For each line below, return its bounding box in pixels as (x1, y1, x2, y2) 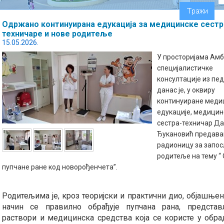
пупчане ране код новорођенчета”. (2, 163, 117, 171)
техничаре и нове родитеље (2, 29, 112, 38)
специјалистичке (157, 64, 213, 72)
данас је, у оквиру (157, 86, 215, 94)
